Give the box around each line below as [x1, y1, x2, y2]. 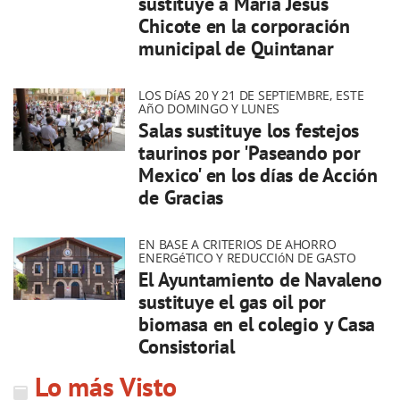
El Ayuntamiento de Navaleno [138, 267, 382, 292]
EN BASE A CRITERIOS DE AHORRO [138, 236, 337, 253]
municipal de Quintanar [138, 36, 334, 61]
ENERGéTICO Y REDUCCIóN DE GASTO [138, 249, 356, 266]
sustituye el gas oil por [138, 289, 327, 314]
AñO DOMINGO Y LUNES [138, 100, 280, 117]
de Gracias [138, 185, 224, 210]
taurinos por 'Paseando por [138, 140, 361, 165]
